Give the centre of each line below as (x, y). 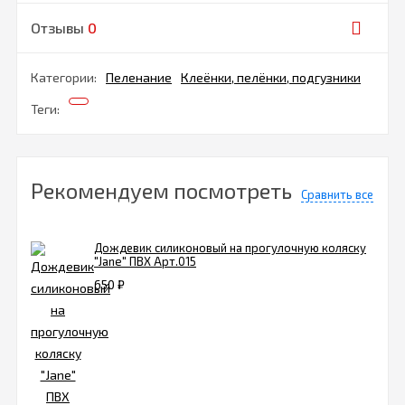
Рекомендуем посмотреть (161, 191)
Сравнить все (337, 195)
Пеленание (139, 78)
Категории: (64, 78)
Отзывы (59, 28)
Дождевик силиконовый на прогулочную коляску (230, 248)
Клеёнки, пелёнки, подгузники (271, 78)
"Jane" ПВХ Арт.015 (145, 262)
